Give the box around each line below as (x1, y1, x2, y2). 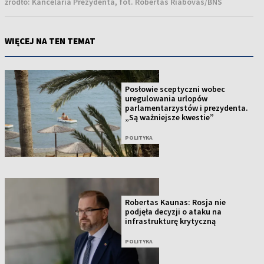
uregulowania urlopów (125, 93, 208, 104)
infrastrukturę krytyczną (125, 215, 216, 226)
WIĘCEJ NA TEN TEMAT (5, 35, 95, 47)
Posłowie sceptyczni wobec (125, 84, 226, 95)
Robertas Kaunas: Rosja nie (125, 196, 226, 207)
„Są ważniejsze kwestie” (125, 112, 214, 123)
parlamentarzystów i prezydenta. (125, 103, 249, 114)
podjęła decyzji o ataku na (125, 206, 222, 217)
